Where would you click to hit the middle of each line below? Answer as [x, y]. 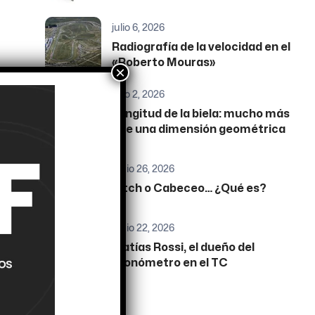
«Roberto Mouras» [164, 63]
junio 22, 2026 [143, 228]
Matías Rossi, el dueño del [184, 248]
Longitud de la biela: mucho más [201, 114]
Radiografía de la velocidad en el [201, 47]
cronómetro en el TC [170, 263]
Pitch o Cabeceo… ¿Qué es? [189, 189]
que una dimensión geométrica [199, 130]
